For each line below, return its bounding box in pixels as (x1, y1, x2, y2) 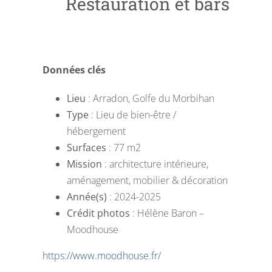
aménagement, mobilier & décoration (66, 174, 228, 188)
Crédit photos (66, 206, 130, 220)
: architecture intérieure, (101, 157, 208, 171)
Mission (66, 157, 102, 171)
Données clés (42, 63, 106, 77)
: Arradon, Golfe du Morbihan (85, 92, 214, 106)
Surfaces (66, 141, 106, 155)
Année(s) (66, 190, 107, 204)
